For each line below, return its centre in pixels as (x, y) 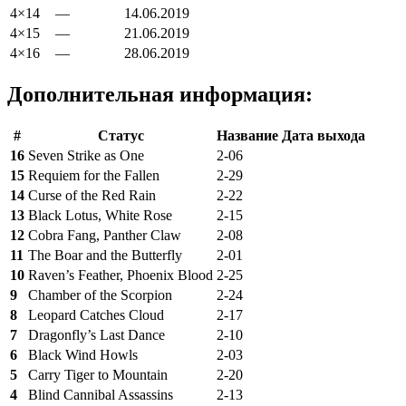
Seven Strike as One (86, 155)
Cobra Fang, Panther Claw (105, 235)
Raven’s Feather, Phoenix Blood (121, 275)
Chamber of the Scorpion (100, 295)
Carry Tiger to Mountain (98, 375)
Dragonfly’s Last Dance (97, 335)
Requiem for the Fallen (94, 175)
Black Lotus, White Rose (100, 215)
